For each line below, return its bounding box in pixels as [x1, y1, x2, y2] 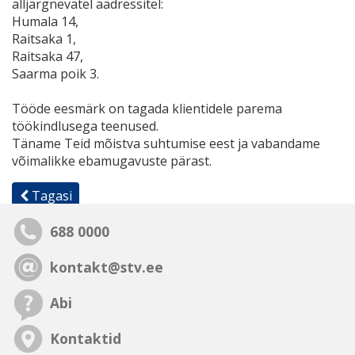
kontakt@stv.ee [50, 258, 164, 277]
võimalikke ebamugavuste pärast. [12, 151, 212, 170]
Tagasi [28, 186, 72, 204]
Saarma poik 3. [12, 64, 99, 82]
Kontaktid [50, 329, 122, 349]
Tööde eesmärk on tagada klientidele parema [12, 99, 282, 117]
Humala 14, [12, 12, 82, 30]
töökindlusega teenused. [12, 116, 158, 135]
